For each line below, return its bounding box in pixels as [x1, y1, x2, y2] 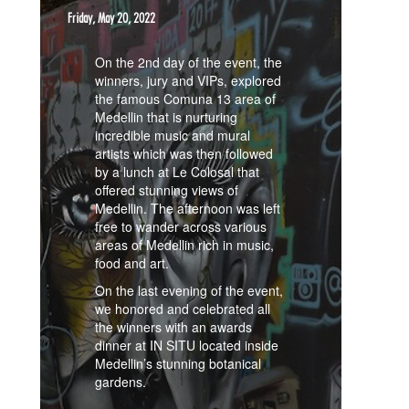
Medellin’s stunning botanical [95, 354, 261, 372]
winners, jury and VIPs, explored [95, 71, 281, 89]
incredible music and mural [95, 126, 250, 144]
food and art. [95, 254, 169, 272]
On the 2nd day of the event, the [95, 53, 282, 71]
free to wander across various [95, 217, 267, 236]
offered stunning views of [95, 181, 238, 199]
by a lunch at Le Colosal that [95, 163, 259, 181]
